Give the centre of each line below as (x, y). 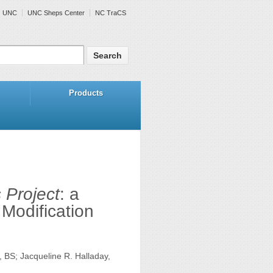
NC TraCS (111, 13)
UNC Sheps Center (56, 13)
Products (86, 93)
